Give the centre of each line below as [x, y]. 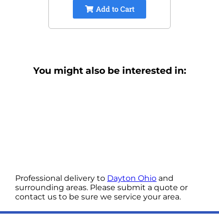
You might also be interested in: [109, 71]
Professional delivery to [61, 178]
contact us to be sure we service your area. [98, 197]
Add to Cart [114, 9]
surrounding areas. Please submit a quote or [102, 187]
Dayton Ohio [132, 178]
